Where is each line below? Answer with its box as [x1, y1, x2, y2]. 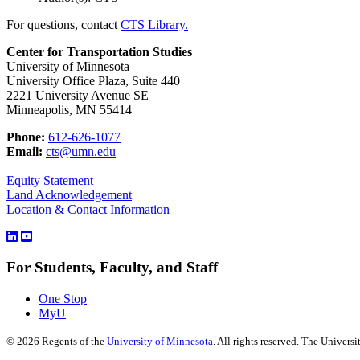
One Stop [39, 292, 87, 306]
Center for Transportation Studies [6, 44, 192, 59]
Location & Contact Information [6, 202, 170, 216]
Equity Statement [6, 173, 93, 187]
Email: [6, 144, 43, 158]
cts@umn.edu [46, 144, 116, 158]
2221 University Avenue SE [6, 88, 149, 102]
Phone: [6, 129, 45, 144]
